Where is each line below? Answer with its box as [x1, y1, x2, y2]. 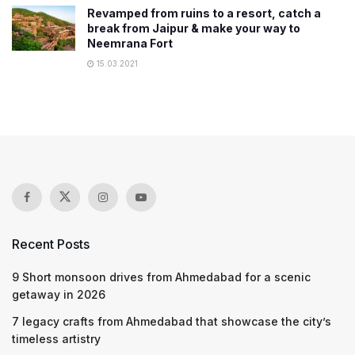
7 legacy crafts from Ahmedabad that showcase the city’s [12, 314, 331, 328]
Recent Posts [12, 235, 90, 252]
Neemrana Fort [87, 36, 173, 50]
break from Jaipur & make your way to [87, 21, 300, 35]
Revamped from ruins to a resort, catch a [87, 6, 321, 20]
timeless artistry [12, 331, 101, 345]
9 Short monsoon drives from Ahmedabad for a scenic [12, 269, 311, 284]
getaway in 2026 [12, 287, 105, 301]
